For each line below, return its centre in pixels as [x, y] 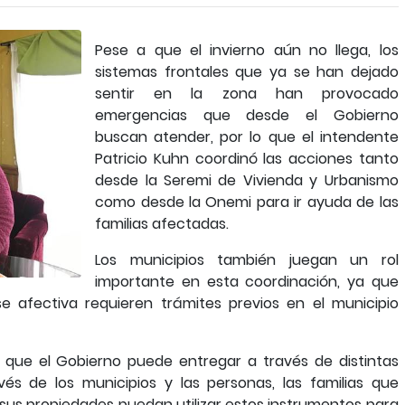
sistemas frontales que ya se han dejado [247, 72]
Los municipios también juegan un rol [247, 260]
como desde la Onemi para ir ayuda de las [247, 202]
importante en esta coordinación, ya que [247, 282]
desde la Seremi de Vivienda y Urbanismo [247, 180]
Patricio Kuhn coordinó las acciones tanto [247, 159]
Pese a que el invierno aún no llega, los [247, 50]
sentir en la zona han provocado [247, 94]
